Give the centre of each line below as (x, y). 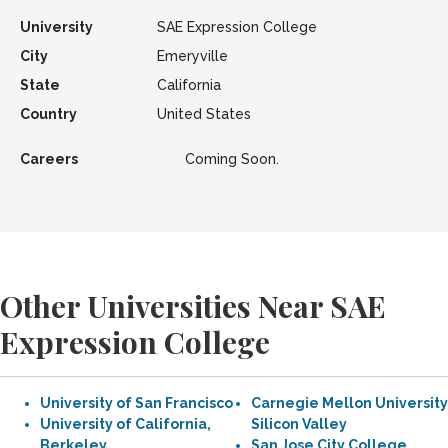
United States (203, 114)
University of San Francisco (136, 403)
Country (48, 114)
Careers (48, 159)
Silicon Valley (299, 424)
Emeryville (192, 56)
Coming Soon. (231, 159)
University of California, (125, 424)
